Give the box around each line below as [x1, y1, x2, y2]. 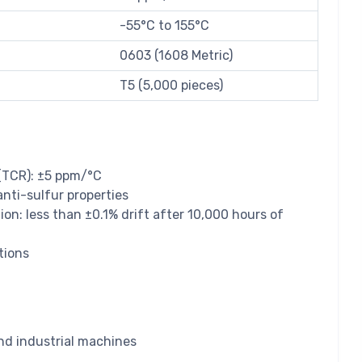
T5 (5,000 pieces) [120, 78, 223, 94]
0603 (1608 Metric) [120, 48, 233, 64]
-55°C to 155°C [120, 18, 209, 34]
